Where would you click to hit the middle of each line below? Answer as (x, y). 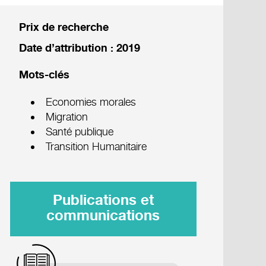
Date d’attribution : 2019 (79, 48)
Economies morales (91, 102)
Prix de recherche (64, 28)
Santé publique (79, 132)
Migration (66, 117)
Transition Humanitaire (96, 146)
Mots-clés (44, 75)
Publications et (103, 201)
